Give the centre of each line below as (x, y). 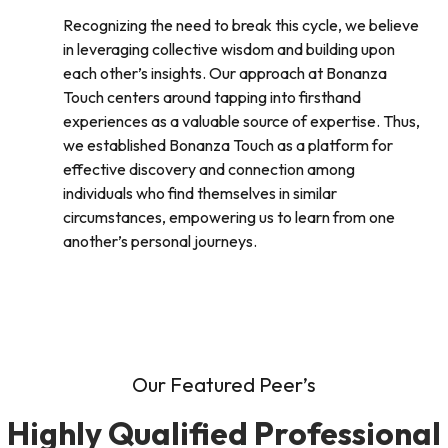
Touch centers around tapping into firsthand (212, 97)
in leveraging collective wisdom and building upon (229, 49)
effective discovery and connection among (209, 169)
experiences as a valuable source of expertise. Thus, (241, 121)
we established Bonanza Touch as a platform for (228, 145)
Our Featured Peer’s (224, 384)
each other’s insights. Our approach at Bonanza (225, 73)
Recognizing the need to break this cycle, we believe (241, 25)
